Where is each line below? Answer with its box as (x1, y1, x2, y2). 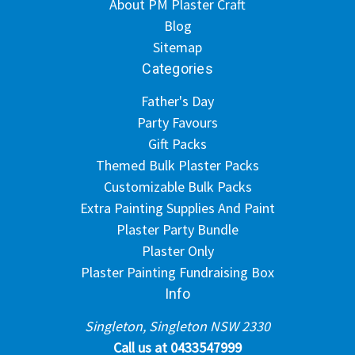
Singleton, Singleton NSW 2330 (85, 316, 270, 335)
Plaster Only (141, 241, 214, 260)
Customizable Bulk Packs (103, 177, 252, 196)
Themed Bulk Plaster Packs (96, 155, 259, 174)
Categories (142, 59, 213, 77)
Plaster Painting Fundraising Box (81, 262, 274, 281)
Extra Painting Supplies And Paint (80, 198, 275, 217)
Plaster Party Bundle (116, 219, 239, 239)
